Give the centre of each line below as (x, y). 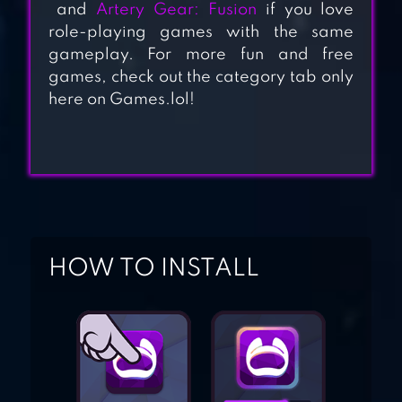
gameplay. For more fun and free (201, 55)
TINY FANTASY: (235, 177)
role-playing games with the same (201, 33)
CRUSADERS (223, 76)
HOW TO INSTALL (153, 269)
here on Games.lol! (121, 100)
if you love (305, 10)
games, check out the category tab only (201, 78)
